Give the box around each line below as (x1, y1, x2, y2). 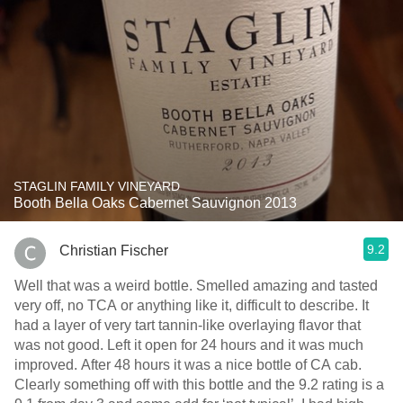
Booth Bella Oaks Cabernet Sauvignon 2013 (13, 195, 297, 210)
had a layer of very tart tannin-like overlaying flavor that (14, 318, 361, 333)
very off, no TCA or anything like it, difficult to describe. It (14, 298, 362, 313)
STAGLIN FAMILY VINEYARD (13, 179, 180, 193)
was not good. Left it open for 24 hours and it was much (14, 337, 107, 353)
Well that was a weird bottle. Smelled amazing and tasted (14, 278, 196, 293)
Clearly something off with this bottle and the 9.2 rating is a (14, 377, 384, 392)
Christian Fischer (59, 242, 168, 258)
